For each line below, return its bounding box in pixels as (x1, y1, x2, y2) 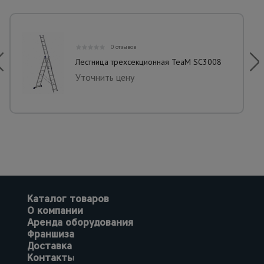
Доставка (27, 240, 72, 252)
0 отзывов (111, 43, 136, 51)
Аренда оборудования (27, 217, 133, 228)
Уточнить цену (75, 71, 134, 83)
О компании (27, 205, 83, 216)
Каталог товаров (27, 193, 109, 204)
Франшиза (27, 229, 74, 240)
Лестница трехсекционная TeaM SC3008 (75, 57, 222, 67)
